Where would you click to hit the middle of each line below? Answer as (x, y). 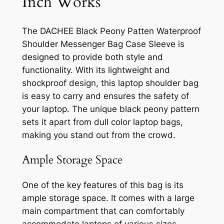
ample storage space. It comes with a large (108, 198)
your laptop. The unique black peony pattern (110, 109)
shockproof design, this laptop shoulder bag (110, 83)
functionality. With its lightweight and (96, 70)
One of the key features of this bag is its (102, 185)
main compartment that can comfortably (103, 211)
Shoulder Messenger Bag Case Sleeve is (103, 44)
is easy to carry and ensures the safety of (105, 96)
